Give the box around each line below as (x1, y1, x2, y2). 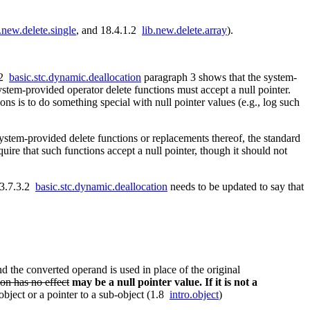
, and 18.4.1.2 (76, 24, 142, 37)
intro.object (170, 289, 219, 301)
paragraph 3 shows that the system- (141, 71, 297, 84)
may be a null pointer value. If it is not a (72, 276, 257, 289)
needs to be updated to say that (167, 181, 304, 193)
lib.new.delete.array (142, 24, 227, 37)
